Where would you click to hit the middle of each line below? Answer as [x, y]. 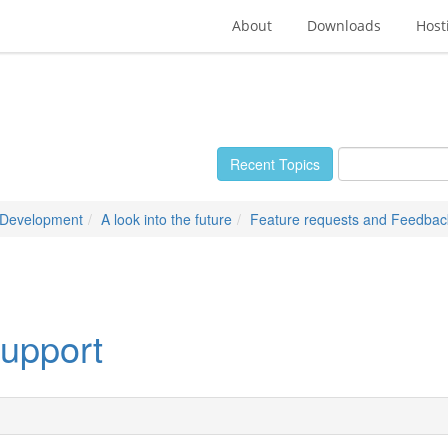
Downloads [344, 25]
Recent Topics [275, 164]
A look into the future [166, 219]
